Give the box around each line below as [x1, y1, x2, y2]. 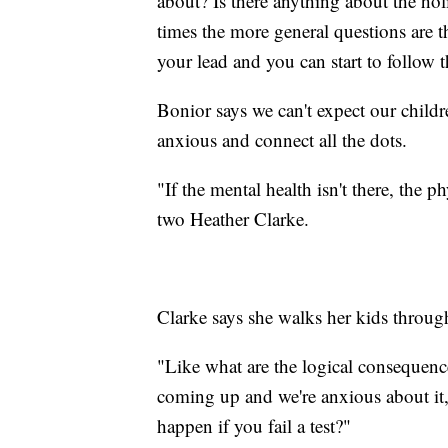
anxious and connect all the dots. [157, 126, 407, 152]
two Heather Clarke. [157, 205, 309, 231]
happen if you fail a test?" [157, 412, 351, 438]
